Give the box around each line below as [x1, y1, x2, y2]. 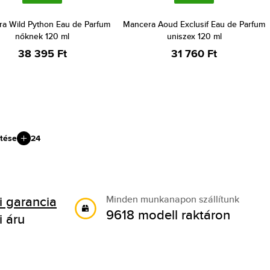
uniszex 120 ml [166, 30, 222, 42]
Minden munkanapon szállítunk [106, 192, 239, 206]
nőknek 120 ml [15, 30, 69, 42]
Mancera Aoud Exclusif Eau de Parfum [123, 18, 265, 30]
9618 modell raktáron [106, 205, 230, 224]
